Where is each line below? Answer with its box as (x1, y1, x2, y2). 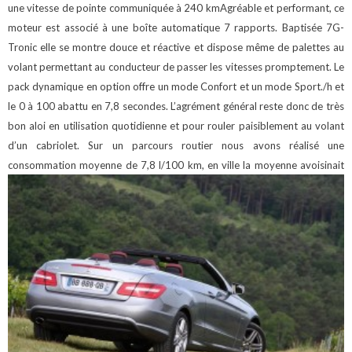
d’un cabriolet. (8, 138, 89, 152)
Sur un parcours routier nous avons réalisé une (88, 138, 345, 152)
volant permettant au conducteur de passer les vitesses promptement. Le (8, 60, 344, 73)
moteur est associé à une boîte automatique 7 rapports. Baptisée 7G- (8, 20, 344, 34)
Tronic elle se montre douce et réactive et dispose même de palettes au (8, 40, 344, 53)
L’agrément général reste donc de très (170, 99, 345, 112)
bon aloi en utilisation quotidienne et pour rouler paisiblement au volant (8, 119, 344, 132)
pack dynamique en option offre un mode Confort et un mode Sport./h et (8, 79, 344, 93)
